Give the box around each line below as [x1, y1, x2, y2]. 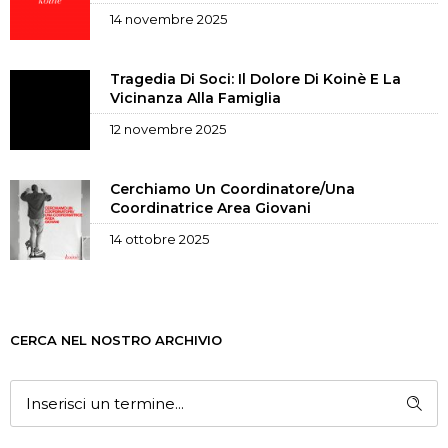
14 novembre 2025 [110, 10, 227, 27]
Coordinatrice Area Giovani [110, 198, 311, 217]
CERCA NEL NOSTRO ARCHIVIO [10, 331, 222, 348]
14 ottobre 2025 [110, 230, 209, 247]
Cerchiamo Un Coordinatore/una [110, 179, 355, 198]
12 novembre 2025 [110, 120, 226, 137]
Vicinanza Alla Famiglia [110, 88, 281, 107]
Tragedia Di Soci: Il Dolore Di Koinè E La [110, 69, 401, 88]
